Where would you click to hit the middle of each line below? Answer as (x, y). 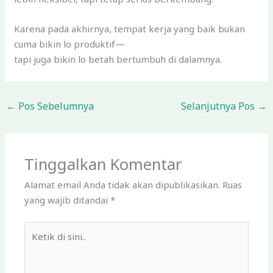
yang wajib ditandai (68, 200)
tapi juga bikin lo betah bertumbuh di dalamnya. (118, 59)
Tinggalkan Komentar (103, 165)
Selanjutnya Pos (219, 106)
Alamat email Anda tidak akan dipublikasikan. (122, 185)
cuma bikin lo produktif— (70, 44)
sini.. (33, 259)
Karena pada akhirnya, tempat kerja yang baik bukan (130, 29)
